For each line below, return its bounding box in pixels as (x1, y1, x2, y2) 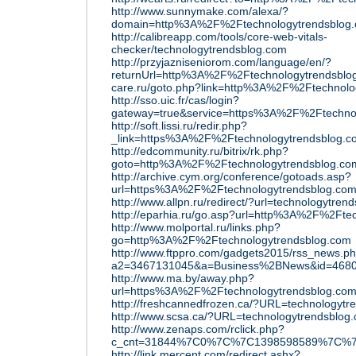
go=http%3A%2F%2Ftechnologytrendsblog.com (111, 234, 351, 246)
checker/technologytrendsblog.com (111, 43, 287, 56)
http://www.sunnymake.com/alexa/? (111, 5, 288, 17)
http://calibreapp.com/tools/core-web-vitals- (111, 30, 327, 43)
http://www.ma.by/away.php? (111, 272, 254, 284)
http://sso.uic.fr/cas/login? (111, 94, 239, 106)
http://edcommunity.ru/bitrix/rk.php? (111, 145, 288, 157)
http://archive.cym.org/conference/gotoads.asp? (111, 170, 351, 183)
